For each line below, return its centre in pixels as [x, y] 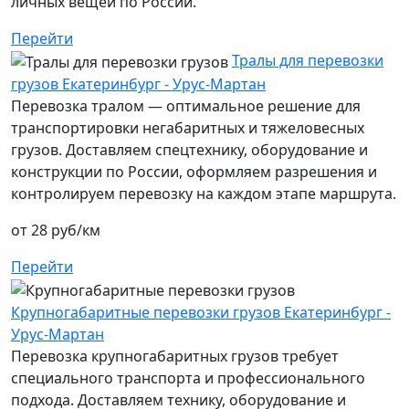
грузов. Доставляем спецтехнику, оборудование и [189, 150]
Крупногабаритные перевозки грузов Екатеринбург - [201, 312]
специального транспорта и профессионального [188, 378]
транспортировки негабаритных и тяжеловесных [188, 128]
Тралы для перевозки [308, 61]
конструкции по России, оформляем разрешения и [194, 172]
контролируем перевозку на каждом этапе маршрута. [204, 194]
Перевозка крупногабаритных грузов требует [175, 356]
